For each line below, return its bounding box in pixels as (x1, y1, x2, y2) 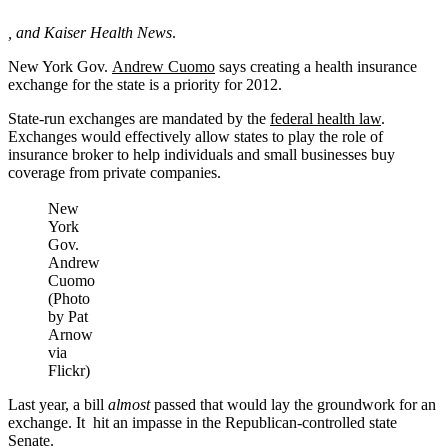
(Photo (48, 289, 90, 307)
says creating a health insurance (215, 57, 417, 75)
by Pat (48, 307, 88, 325)
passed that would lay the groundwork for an (150, 395, 436, 413)
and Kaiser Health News (16, 23, 172, 41)
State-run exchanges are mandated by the (8, 109, 270, 127)
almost (108, 395, 150, 413)
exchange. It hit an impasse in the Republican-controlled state (8, 413, 397, 431)
